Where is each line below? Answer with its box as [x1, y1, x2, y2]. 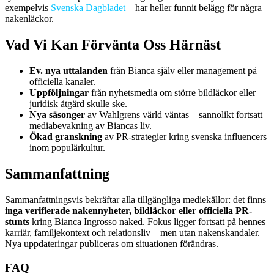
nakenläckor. [5, 13, 54, 24]
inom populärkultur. [29, 143, 105, 154]
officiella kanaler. [29, 76, 95, 87]
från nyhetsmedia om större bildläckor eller [89, 87, 256, 98]
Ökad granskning [29, 131, 102, 143]
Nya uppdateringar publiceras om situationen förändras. [5, 238, 218, 249]
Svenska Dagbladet [51, 2, 125, 13]
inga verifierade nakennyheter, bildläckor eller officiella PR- [5, 205, 252, 216]
